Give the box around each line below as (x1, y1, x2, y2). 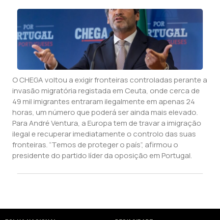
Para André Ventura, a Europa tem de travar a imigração (12, 118, 201, 129)
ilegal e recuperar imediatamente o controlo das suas (12, 129, 196, 139)
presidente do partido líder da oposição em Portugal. (12, 150, 192, 161)
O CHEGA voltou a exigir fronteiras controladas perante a (12, 75, 207, 85)
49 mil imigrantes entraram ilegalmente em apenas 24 (12, 96, 195, 107)
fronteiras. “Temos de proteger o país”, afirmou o (12, 139, 178, 150)
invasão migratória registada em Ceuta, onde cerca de (12, 85, 200, 96)
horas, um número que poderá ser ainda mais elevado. (12, 107, 198, 118)
